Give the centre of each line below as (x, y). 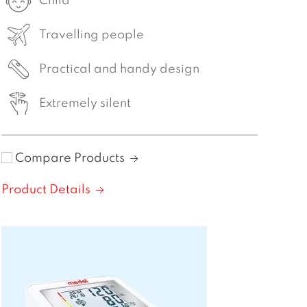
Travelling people (92, 35)
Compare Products (72, 158)
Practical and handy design (120, 69)
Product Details (48, 190)
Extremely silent (85, 103)
